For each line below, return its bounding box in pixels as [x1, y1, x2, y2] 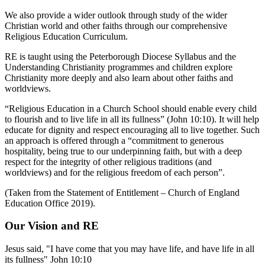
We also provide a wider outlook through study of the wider [5, 9, 227, 20]
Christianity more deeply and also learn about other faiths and [5, 72, 233, 83]
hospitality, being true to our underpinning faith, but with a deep [5, 146, 242, 156]
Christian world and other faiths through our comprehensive [5, 20, 227, 31]
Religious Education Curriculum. [5, 31, 128, 41]
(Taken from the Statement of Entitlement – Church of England [5, 187, 240, 198]
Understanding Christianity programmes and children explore [5, 62, 232, 72]
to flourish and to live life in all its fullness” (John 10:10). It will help [5, 114, 259, 124]
